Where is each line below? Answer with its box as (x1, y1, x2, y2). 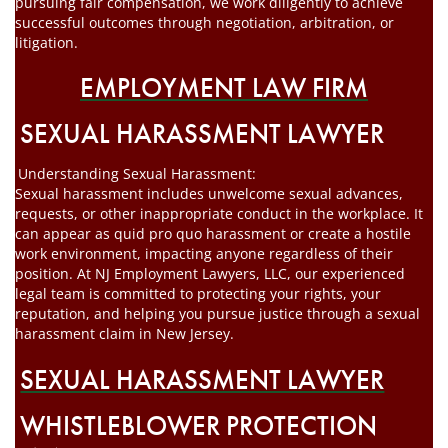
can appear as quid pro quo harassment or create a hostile (15, 224, 411, 244)
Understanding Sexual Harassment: (17, 164, 256, 184)
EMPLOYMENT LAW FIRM (80, 70, 368, 106)
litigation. (15, 32, 78, 52)
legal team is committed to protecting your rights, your (15, 284, 381, 304)
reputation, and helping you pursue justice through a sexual (15, 304, 420, 324)
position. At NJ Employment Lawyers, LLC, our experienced (15, 264, 405, 284)
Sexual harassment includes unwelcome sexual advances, (15, 184, 403, 204)
